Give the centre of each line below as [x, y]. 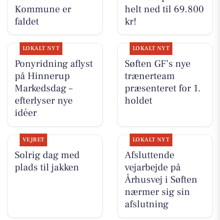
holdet [138, 101]
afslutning [146, 205]
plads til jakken [47, 168]
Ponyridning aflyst [54, 64]
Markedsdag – [43, 89]
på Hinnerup [42, 76]
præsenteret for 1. [163, 89]
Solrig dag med [47, 155]
